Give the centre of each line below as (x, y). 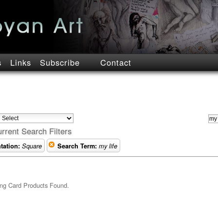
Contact (116, 62)
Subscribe (60, 62)
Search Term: (77, 146)
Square (32, 146)
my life (108, 146)
